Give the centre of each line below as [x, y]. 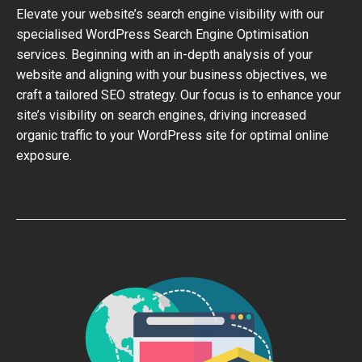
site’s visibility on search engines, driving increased [161, 115]
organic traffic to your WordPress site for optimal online [173, 135]
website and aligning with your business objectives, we [172, 75]
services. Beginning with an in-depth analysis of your [164, 55]
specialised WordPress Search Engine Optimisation [162, 34]
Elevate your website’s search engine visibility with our [170, 14]
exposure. [44, 156]
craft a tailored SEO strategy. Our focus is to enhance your [179, 95]
